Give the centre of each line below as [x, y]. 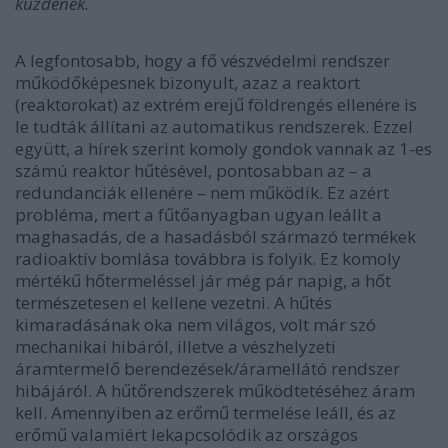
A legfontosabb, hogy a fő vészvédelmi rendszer [202, 60]
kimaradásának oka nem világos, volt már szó [195, 324]
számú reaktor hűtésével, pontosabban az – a [193, 170]
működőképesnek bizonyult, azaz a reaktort [187, 82]
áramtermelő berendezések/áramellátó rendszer [207, 368]
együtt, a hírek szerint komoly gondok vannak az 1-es [223, 148]
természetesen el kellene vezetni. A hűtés [173, 302]
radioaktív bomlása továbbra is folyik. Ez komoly [208, 258]
